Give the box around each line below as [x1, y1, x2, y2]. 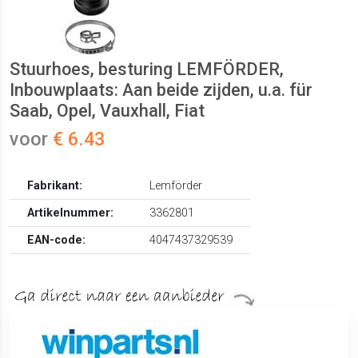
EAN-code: [27, 233, 86, 248]
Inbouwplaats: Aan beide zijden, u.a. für [10, 80, 312, 101]
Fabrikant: [27, 179, 83, 193]
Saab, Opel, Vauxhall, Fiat [10, 101, 205, 121]
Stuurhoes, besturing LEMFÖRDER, [10, 59, 284, 80]
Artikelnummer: [27, 206, 114, 221]
